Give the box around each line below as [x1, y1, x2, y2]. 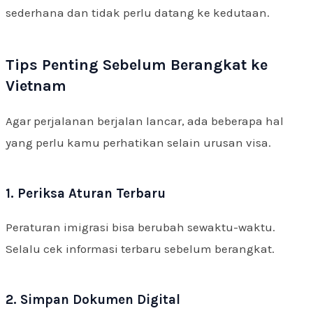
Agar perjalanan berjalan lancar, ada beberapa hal [6, 113, 284, 128]
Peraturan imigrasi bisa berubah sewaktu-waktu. [6, 219, 275, 234]
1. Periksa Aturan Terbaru [6, 185, 166, 201]
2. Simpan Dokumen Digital [6, 291, 180, 307]
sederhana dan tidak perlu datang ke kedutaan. [6, 5, 270, 20]
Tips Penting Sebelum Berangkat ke [6, 55, 268, 74]
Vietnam [6, 76, 66, 95]
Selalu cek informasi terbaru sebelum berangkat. [6, 241, 275, 256]
